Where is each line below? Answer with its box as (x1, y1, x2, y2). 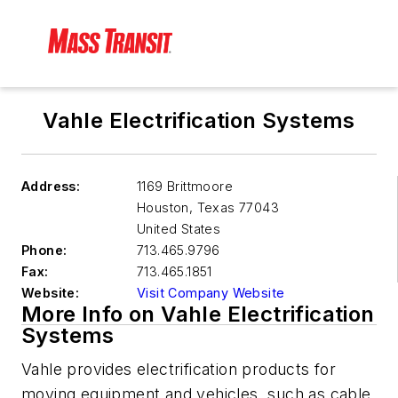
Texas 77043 (193, 200, 280, 216)
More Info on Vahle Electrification (21, 301, 375, 328)
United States (137, 221, 221, 237)
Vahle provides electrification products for (21, 360, 337, 379)
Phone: (21, 243, 68, 259)
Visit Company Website (137, 285, 285, 301)
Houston (137, 200, 189, 216)
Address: (21, 179, 81, 195)
